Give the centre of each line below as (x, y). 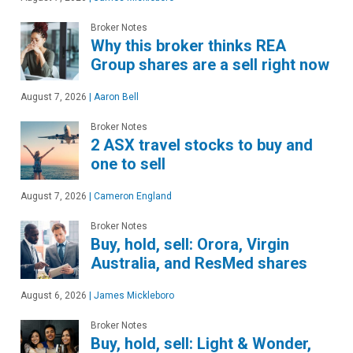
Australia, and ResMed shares (199, 263)
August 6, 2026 (54, 295)
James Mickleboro (133, 295)
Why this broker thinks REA (188, 45)
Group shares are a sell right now (210, 64)
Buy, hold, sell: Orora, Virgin (190, 244)
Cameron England (132, 196)
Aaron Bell (115, 97)
